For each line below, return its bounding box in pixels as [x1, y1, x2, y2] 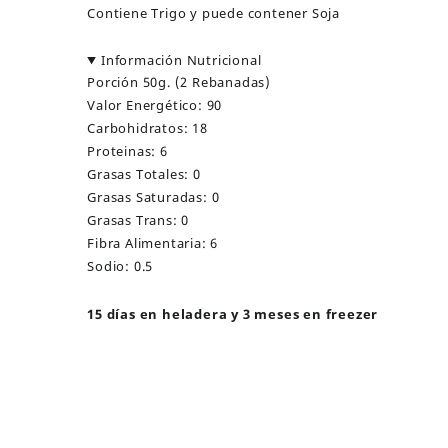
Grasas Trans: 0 [87, 211, 190, 229]
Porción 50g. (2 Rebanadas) [87, 73, 272, 91]
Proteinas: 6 [87, 142, 168, 160]
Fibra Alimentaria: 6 [87, 234, 219, 252]
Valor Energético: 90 [87, 96, 223, 114]
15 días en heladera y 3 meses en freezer [87, 305, 379, 323]
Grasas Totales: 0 [87, 165, 201, 183]
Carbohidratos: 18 [87, 119, 208, 137]
